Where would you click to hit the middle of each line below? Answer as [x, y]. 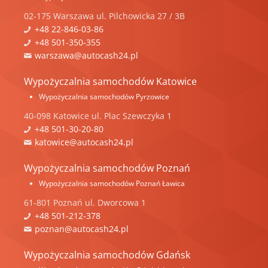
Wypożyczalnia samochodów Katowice [110, 81]
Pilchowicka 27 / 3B [147, 16]
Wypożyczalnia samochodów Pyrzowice [104, 96]
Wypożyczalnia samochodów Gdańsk [107, 255]
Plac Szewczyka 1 [138, 115]
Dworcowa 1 [122, 202]
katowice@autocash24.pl [84, 142]
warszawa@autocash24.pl [86, 55]
